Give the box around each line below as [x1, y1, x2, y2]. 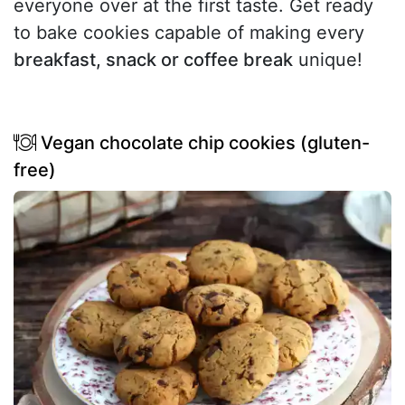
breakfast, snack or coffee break [14, 49, 293, 71]
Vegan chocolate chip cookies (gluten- [36, 132, 370, 155]
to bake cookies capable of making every [14, 22, 364, 44]
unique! [293, 49, 363, 71]
